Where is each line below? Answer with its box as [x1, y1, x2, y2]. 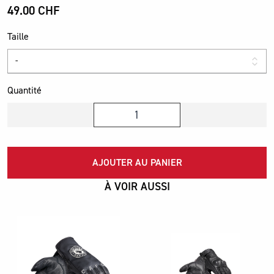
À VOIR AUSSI [104, 180, 170, 194]
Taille [7, 31, 29, 43]
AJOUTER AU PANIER [92, 157, 182, 169]
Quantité [7, 84, 42, 97]
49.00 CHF [7, 3, 60, 19]
